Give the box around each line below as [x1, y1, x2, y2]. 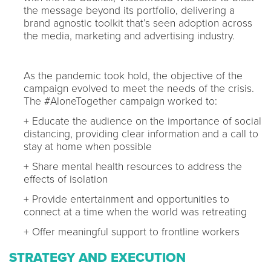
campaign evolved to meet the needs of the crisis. [24, 82, 254, 95]
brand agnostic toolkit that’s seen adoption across [24, 16, 252, 30]
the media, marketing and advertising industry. [24, 29, 235, 42]
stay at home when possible [24, 140, 152, 153]
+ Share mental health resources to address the [24, 160, 242, 173]
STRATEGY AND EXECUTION [9, 249, 186, 266]
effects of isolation [24, 172, 108, 186]
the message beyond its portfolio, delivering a [24, 4, 235, 17]
